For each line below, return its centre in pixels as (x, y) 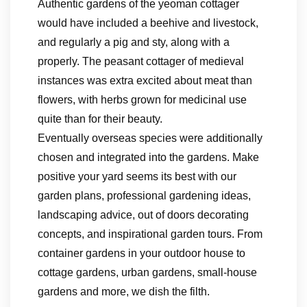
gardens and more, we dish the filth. (124, 292)
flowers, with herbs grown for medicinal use (142, 100)
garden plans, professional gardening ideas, (144, 196)
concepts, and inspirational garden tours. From (150, 234)
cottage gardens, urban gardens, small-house (147, 272)
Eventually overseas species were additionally (150, 138)
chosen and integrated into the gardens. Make (148, 157)
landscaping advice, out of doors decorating (143, 215)
